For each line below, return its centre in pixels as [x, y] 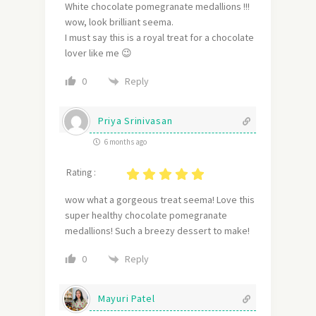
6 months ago [125, 142]
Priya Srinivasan [135, 121]
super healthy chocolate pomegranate [146, 215]
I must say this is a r [106, 38]
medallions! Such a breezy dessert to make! [157, 231]
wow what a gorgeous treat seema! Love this [160, 200]
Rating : [81, 173]
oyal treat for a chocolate [200, 38]
